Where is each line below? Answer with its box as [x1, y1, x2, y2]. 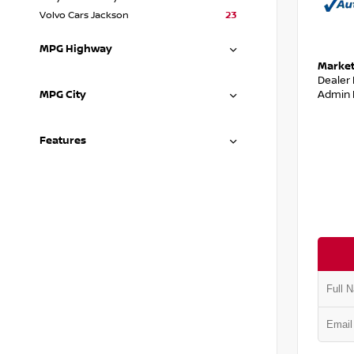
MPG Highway [40, 43, 112, 55]
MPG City [40, 88, 86, 101]
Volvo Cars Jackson [40, 9, 129, 21]
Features [40, 134, 86, 147]
